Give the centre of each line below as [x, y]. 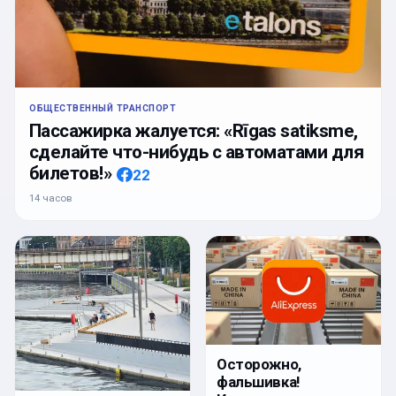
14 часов [50, 198]
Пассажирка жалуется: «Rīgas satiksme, [194, 131]
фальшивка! [258, 382]
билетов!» [71, 174]
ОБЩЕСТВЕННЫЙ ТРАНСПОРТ [103, 109]
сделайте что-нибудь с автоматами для [197, 152]
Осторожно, [259, 365]
